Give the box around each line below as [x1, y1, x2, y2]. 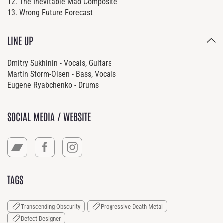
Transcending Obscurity [21, 202, 80, 210]
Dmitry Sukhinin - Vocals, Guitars [7, 58, 111, 68]
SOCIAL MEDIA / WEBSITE [7, 110, 91, 123]
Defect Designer [21, 214, 61, 222]
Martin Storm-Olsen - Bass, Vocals [7, 69, 116, 79]
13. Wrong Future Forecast [7, 8, 93, 18]
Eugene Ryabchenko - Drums [7, 80, 99, 90]
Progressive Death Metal [101, 202, 163, 210]
